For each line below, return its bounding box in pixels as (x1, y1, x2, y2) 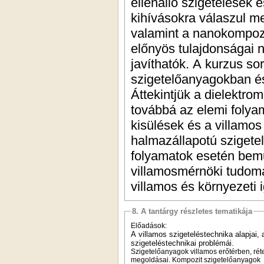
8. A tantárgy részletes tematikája (132, 206, 252, 216)
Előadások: (131, 221, 167, 230)
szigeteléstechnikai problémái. (131, 238, 236, 247)
